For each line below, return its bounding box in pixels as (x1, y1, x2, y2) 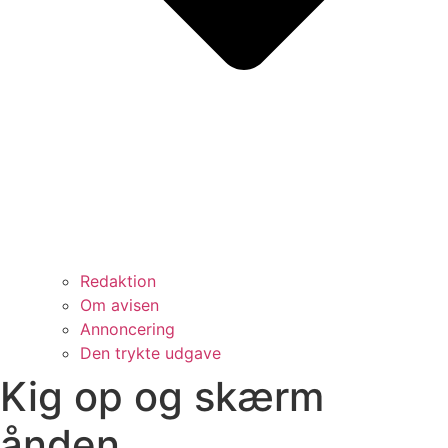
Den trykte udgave (80, 342, 221, 363)
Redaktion (80, 270, 156, 291)
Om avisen (80, 294, 159, 315)
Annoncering (80, 318, 175, 339)
